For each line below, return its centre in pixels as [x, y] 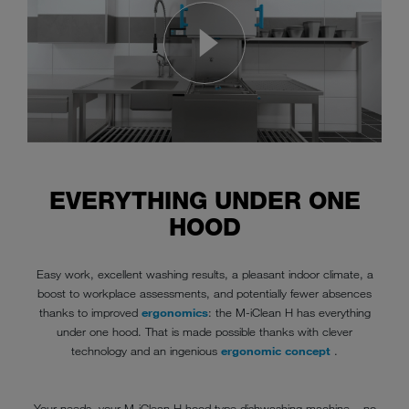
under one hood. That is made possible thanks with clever [204, 332]
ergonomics [174, 313]
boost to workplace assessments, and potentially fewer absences [204, 294]
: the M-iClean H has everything [289, 313]
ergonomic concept [276, 351]
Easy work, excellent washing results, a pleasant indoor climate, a [204, 274]
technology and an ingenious [146, 351]
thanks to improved [90, 313]
